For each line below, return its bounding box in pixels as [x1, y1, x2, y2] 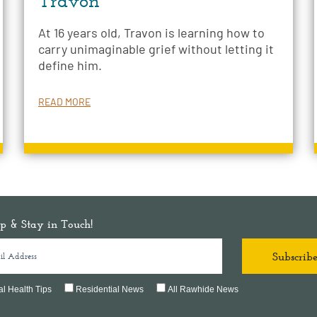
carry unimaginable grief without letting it [38, 41, 274, 57]
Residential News [76, 284, 144, 295]
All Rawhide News [168, 284, 238, 295]
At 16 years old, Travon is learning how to [38, 25, 265, 41]
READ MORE [38, 96, 91, 108]
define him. [38, 57, 102, 74]
